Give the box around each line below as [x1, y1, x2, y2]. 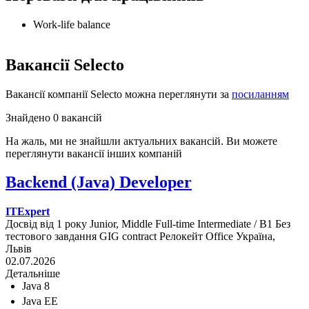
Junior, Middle [90, 218, 152, 230]
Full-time [155, 218, 195, 230]
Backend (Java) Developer [6, 173, 192, 192]
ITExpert [6, 206, 50, 218]
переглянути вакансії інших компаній [6, 147, 182, 159]
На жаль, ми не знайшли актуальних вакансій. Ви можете [6, 134, 277, 147]
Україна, [236, 230, 275, 243]
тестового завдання [6, 230, 97, 243]
